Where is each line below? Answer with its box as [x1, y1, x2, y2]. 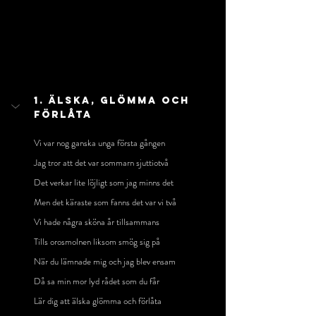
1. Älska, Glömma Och [34, 95, 194, 107]
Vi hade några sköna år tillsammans [34, 215, 159, 229]
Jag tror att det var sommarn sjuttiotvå [34, 156, 169, 170]
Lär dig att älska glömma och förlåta [34, 294, 162, 308]
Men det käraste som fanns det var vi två [34, 195, 176, 209]
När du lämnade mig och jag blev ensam [34, 255, 176, 269]
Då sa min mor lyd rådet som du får [34, 274, 159, 288]
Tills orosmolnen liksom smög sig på [34, 235, 160, 249]
